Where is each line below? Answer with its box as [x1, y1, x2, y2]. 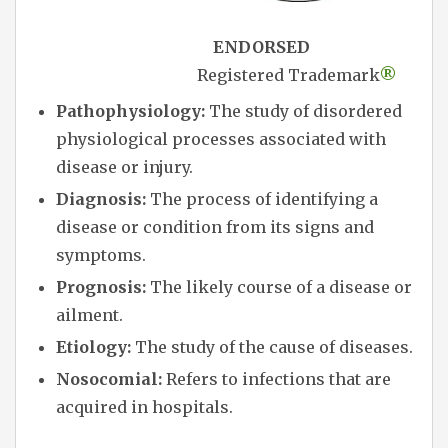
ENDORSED [185, 36, 310, 57]
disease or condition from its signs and [56, 216, 374, 237]
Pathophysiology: [56, 100, 205, 121]
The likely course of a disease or [146, 276, 412, 297]
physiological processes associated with [56, 128, 386, 149]
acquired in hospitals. [56, 396, 233, 417]
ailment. [56, 304, 123, 325]
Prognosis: [56, 276, 146, 297]
